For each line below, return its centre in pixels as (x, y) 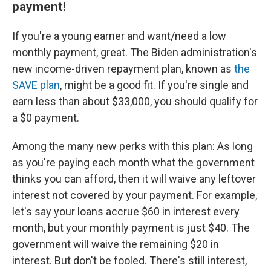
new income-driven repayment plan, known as (123, 69)
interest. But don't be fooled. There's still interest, (129, 260)
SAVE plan (36, 85)
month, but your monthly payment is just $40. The (131, 228)
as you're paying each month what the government (133, 162)
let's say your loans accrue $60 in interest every (126, 211)
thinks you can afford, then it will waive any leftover (134, 179)
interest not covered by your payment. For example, (135, 195)
